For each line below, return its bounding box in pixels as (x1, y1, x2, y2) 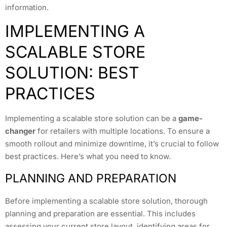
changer (5, 126, 35, 136)
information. (5, 2, 49, 12)
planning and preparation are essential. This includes (5, 208, 196, 218)
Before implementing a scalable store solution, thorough (5, 196, 208, 206)
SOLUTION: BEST (5, 63, 139, 83)
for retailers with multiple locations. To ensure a (35, 126, 210, 136)
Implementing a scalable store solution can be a (5, 113, 178, 124)
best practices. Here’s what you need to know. (5, 152, 171, 162)
